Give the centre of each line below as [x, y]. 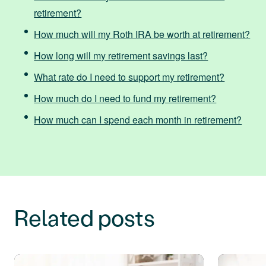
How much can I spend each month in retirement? [138, 119]
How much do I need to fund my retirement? [125, 98]
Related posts [85, 217]
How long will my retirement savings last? [121, 55]
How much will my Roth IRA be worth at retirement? [142, 34]
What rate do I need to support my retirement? [129, 77]
